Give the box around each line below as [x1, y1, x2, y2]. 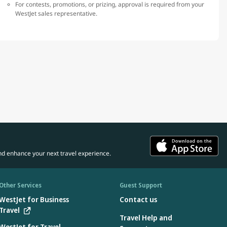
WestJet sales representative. [15, 9, 97, 18]
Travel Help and [120, 213, 172, 223]
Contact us [120, 195, 157, 205]
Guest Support [120, 181, 162, 190]
